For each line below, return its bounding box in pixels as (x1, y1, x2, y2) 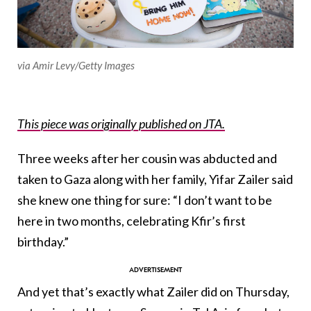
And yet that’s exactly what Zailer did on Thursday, (17, 283, 289, 299)
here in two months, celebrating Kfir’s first (17, 212, 246, 228)
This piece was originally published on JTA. (17, 115, 225, 131)
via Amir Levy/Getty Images (17, 58, 135, 72)
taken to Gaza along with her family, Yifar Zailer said (17, 171, 293, 187)
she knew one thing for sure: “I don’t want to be (17, 192, 272, 208)
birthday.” (17, 233, 69, 249)
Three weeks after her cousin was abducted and (17, 150, 277, 166)
